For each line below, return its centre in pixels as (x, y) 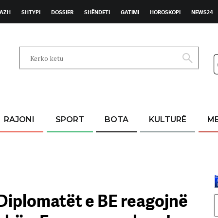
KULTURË (168, 119)
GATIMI (130, 12)
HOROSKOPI (165, 12)
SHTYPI (31, 12)
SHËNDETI (97, 12)
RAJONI (19, 119)
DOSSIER (62, 12)
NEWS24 (202, 12)
